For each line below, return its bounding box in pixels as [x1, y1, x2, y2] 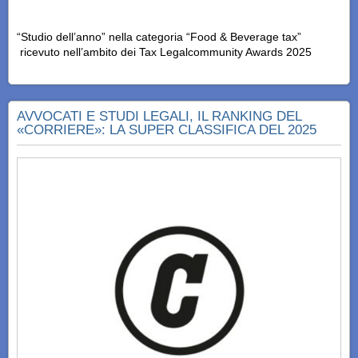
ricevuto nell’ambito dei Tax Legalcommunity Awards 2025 [17, 46, 312, 59]
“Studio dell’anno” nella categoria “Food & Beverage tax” [17, 30, 301, 44]
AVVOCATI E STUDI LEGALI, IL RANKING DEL [17, 109, 302, 125]
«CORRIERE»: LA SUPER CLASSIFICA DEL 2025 [17, 122, 316, 138]
